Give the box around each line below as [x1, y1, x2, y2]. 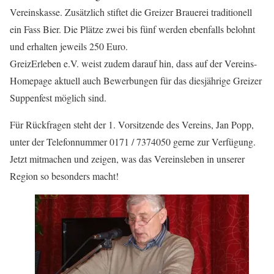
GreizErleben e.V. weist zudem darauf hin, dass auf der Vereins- [10, 57, 257, 70]
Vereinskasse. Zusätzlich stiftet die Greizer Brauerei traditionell [10, 6, 252, 18]
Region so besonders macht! [10, 169, 119, 182]
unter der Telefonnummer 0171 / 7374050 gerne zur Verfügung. [10, 135, 256, 148]
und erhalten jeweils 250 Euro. [10, 40, 128, 53]
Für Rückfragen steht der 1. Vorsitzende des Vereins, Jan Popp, [10, 118, 254, 131]
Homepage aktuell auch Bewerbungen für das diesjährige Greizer [10, 74, 262, 87]
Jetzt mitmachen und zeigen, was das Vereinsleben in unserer [10, 152, 245, 165]
